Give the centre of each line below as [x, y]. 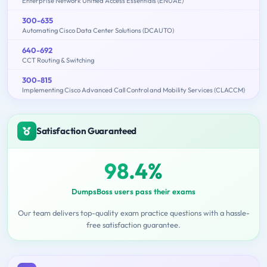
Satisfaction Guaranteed [87, 131]
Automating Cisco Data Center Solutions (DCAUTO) [98, 31]
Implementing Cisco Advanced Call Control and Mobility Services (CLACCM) [133, 90]
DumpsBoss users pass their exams [133, 192]
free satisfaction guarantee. [133, 225]
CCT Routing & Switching [58, 60]
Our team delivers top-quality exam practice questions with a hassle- [133, 213]
